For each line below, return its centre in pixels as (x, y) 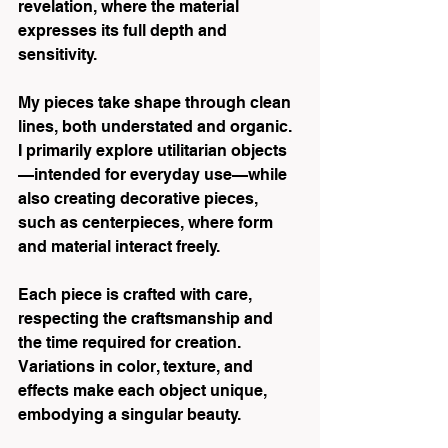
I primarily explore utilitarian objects (152, 150)
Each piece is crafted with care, (137, 294)
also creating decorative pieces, (140, 198)
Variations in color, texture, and (137, 366)
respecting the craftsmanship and (147, 318)
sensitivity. (57, 54)
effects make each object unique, (144, 390)
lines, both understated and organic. (157, 126)
